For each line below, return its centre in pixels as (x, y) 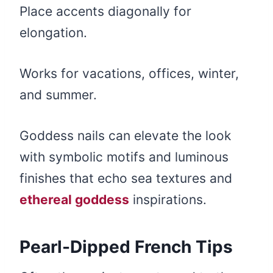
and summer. (58, 95)
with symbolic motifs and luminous (124, 157)
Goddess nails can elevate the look (125, 136)
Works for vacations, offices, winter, (129, 74)
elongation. (53, 33)
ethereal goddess (74, 200)
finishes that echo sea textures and (126, 179)
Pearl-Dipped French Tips (126, 247)
